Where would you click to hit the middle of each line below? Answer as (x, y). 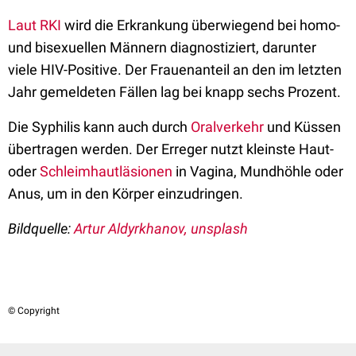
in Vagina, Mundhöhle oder (258, 171)
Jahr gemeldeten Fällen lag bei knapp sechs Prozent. (176, 92)
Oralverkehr (227, 127)
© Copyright (34, 311)
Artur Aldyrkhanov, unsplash (161, 228)
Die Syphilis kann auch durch (99, 127)
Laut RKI (35, 25)
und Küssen (302, 127)
